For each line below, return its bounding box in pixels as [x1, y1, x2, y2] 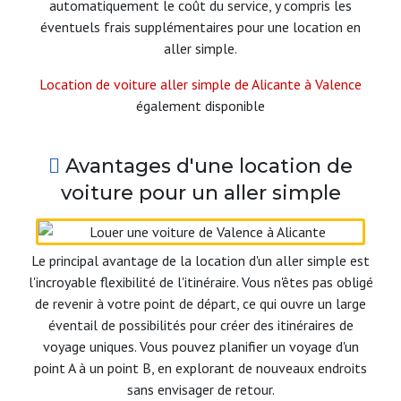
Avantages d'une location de [60, 154, 353, 179]
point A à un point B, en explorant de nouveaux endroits [34, 359, 367, 378]
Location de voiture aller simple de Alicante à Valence [39, 75, 362, 94]
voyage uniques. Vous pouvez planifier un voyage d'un [42, 337, 359, 356]
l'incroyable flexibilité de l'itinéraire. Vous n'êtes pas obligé [28, 273, 373, 292]
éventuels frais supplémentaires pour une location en [40, 18, 361, 37]
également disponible [136, 97, 265, 115]
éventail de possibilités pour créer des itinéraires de [47, 316, 354, 335]
